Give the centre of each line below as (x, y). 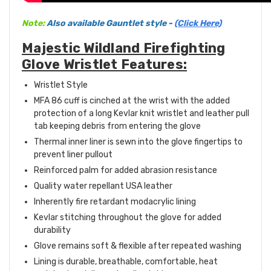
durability (52, 230)
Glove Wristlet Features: (104, 65)
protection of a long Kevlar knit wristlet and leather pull (142, 114)
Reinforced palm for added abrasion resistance (126, 171)
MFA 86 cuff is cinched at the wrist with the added (132, 101)
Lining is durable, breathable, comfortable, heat (126, 262)
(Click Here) (198, 24)
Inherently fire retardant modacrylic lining (116, 202)
